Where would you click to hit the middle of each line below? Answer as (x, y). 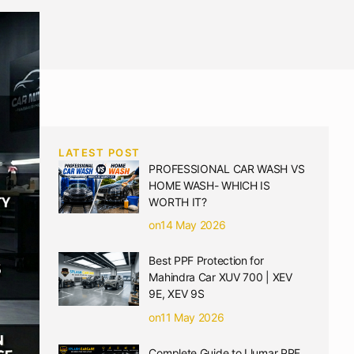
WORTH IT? (178, 201)
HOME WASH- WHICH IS (209, 185)
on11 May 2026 (186, 317)
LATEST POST (100, 152)
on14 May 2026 (187, 225)
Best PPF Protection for (206, 261)
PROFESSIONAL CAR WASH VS (227, 168)
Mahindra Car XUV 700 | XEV (220, 277)
